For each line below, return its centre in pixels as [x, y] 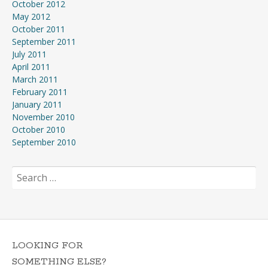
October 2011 [39, 29]
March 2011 [35, 80]
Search [24, 171]
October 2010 [39, 130]
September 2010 [44, 142]
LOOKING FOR [48, 246]
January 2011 [37, 105]
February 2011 [40, 92]
